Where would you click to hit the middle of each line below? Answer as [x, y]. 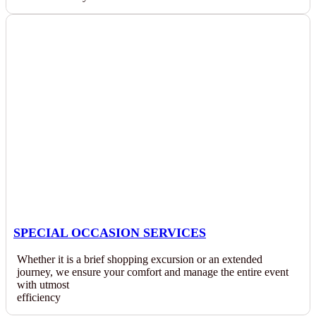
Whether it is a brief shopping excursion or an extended [140, 259]
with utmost [43, 285]
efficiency [39, 297]
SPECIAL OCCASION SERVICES [110, 233]
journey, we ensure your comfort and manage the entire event [153, 272]
